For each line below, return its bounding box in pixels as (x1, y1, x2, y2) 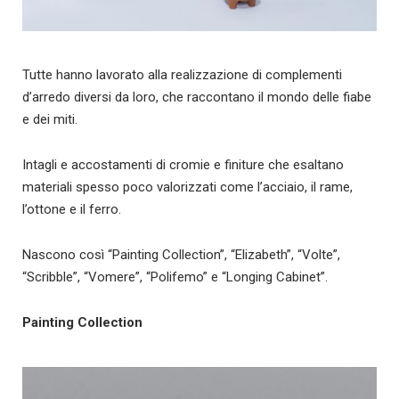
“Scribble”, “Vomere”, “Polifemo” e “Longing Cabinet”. (22, 269, 328, 286)
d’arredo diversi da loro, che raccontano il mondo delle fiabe (22, 89, 371, 106)
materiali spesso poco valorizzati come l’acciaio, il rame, (22, 179, 353, 196)
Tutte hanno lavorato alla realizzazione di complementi (22, 67, 342, 84)
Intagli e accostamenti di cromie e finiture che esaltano (22, 157, 344, 174)
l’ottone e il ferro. (22, 201, 121, 218)
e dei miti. (22, 111, 77, 128)
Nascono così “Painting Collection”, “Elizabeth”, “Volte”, (22, 247, 340, 264)
